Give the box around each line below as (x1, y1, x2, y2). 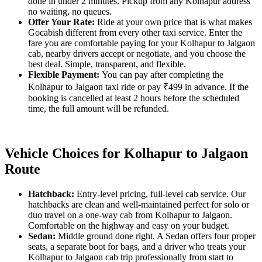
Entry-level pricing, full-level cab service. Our (77, 188, 246, 199)
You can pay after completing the (102, 69, 223, 80)
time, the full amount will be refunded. (28, 103, 169, 113)
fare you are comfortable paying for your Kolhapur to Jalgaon (28, 37, 255, 48)
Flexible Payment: (28, 69, 102, 80)
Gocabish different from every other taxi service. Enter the (28, 27, 242, 37)
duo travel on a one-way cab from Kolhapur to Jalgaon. (28, 209, 232, 220)
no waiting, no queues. (28, 6, 112, 16)
